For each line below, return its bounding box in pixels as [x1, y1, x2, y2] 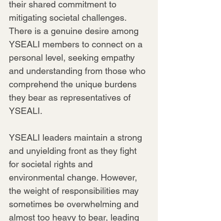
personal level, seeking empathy [9, 52, 137, 63]
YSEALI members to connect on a [9, 38, 145, 49]
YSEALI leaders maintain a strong [9, 132, 145, 143]
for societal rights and [9, 158, 95, 169]
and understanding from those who [9, 65, 148, 76]
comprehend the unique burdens [9, 78, 139, 89]
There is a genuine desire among [9, 25, 141, 36]
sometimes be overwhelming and [9, 198, 141, 209]
